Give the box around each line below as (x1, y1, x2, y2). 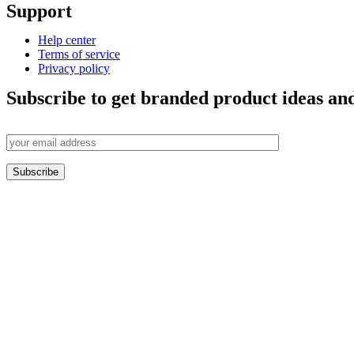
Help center (38, 32, 96, 47)
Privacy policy (38, 61, 110, 75)
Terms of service (38, 47, 120, 61)
